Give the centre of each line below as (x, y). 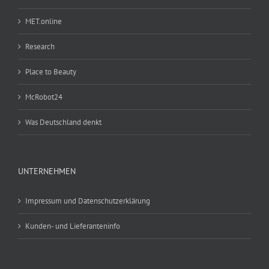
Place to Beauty (51, 71)
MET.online (44, 21)
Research (40, 46)
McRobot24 (44, 97)
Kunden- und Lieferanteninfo (73, 226)
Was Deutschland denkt (63, 122)
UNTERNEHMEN (47, 171)
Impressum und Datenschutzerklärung (88, 201)
